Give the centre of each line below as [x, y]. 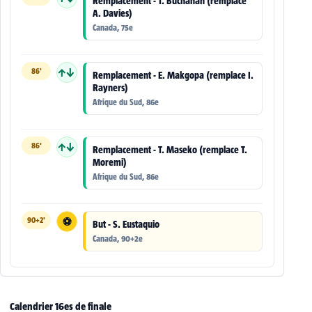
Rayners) [110, 88]
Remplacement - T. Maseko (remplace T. [170, 150]
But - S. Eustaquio [126, 225]
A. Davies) [112, 14]
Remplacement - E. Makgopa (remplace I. [173, 76]
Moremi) [110, 163]
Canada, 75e [113, 28]
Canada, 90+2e [118, 239]
